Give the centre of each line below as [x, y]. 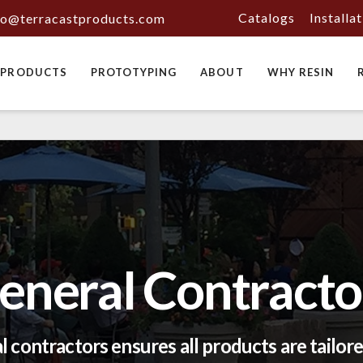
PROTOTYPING [134, 72]
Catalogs [267, 17]
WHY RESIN [301, 72]
